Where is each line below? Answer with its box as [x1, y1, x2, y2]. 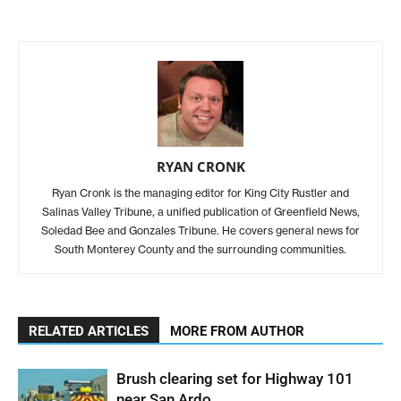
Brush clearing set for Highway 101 [116, 370, 354, 388]
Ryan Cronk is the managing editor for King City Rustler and [52, 186, 349, 200]
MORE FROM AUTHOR [170, 323, 304, 340]
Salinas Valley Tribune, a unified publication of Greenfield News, [41, 205, 360, 219]
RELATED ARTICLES [29, 323, 149, 340]
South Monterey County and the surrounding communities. [55, 243, 346, 257]
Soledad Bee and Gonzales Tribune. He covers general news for [41, 224, 360, 238]
